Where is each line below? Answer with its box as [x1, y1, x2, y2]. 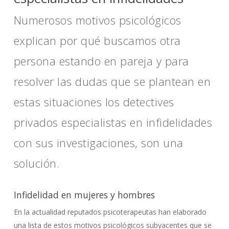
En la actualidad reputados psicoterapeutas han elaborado [13, 207, 207, 217]
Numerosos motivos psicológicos [13, 12, 181, 28]
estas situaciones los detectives [13, 94, 174, 109]
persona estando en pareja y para [13, 53, 189, 68]
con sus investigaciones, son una [13, 135, 184, 150]
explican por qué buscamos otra [13, 33, 181, 48]
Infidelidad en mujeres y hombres [13, 189, 155, 201]
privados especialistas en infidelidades [13, 114, 213, 130]
